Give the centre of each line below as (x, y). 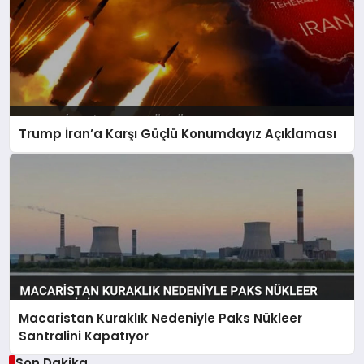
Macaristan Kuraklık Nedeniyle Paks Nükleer (161, 318)
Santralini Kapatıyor (84, 336)
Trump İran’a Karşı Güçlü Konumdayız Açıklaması (178, 134)
